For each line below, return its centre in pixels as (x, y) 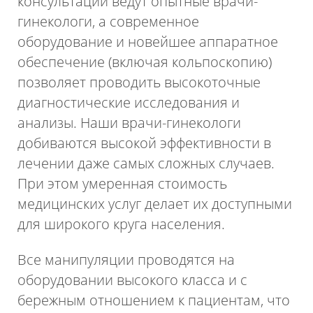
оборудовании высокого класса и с (133, 279)
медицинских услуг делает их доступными (155, 203)
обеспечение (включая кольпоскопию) (145, 61)
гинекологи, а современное (109, 21)
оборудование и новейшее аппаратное (148, 41)
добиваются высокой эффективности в (145, 143)
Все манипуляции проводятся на (126, 259)
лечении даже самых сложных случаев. (146, 163)
